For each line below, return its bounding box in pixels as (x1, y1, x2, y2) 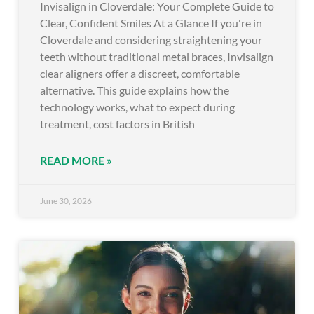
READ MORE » (40, 153, 112, 167)
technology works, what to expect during (40, 100, 235, 114)
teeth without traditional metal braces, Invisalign (40, 49, 273, 63)
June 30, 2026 (40, 195, 92, 206)
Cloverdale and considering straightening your (40, 32, 262, 46)
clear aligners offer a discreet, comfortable (40, 66, 240, 80)
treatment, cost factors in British (40, 116, 195, 130)
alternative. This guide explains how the (40, 83, 229, 97)
